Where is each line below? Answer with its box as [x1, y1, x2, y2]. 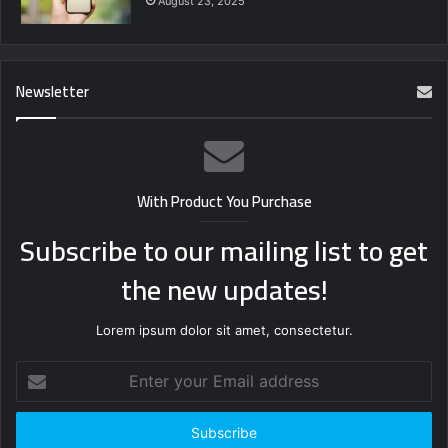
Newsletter [16, 77, 89, 107]
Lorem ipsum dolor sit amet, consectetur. [95, 322, 353, 339]
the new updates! [120, 264, 328, 317]
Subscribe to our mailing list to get [20, 225, 428, 278]
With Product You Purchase [136, 187, 312, 217]
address [15, 425, 65, 442]
